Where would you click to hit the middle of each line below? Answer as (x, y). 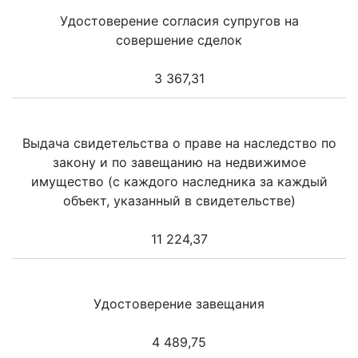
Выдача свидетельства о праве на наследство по (179, 143)
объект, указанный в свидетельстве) (179, 200)
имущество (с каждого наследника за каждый (179, 181)
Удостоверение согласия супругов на (179, 20)
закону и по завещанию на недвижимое (179, 162)
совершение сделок (179, 40)
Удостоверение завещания (179, 303)
